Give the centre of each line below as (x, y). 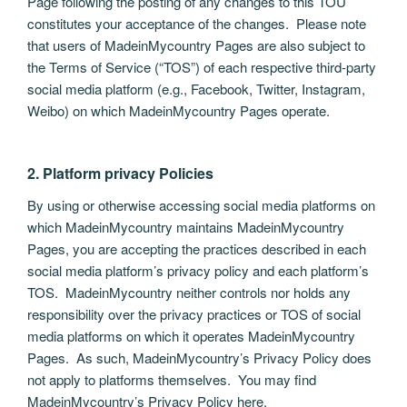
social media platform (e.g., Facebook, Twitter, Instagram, (196, 88)
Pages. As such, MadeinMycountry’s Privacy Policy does (199, 358)
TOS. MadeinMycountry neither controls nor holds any (189, 293)
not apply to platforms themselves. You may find (172, 380)
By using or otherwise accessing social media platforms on (201, 205)
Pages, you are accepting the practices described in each (197, 249)
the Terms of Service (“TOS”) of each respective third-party (202, 66)
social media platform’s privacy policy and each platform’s (198, 271)
